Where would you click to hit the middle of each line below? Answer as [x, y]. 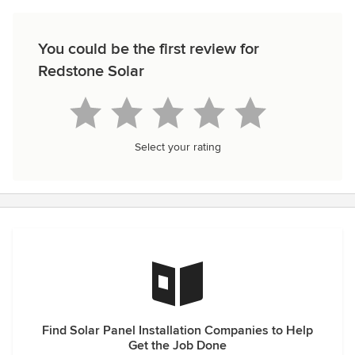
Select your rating [177, 147]
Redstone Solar [91, 71]
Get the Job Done [177, 345]
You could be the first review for [149, 49]
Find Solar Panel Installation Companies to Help [177, 330]
